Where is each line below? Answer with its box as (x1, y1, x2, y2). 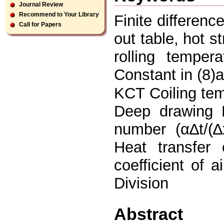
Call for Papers (19, 21, 61, 28)
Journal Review (19, 1, 63, 8)
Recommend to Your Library (19, 11, 99, 18)
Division (114, 174, 168, 192)
